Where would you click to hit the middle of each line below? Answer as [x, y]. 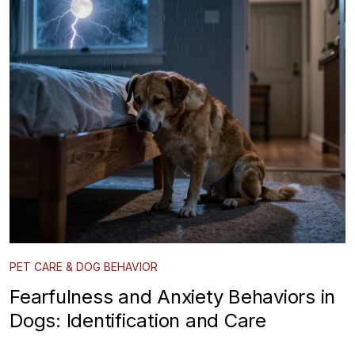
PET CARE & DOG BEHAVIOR [84, 266]
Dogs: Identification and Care [138, 320]
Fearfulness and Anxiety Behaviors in [172, 296]
